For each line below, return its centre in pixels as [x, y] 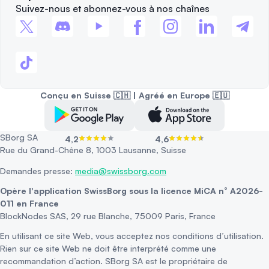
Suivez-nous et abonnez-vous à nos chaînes [113, 9]
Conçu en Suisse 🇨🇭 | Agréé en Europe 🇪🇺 [134, 95]
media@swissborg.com [121, 171]
